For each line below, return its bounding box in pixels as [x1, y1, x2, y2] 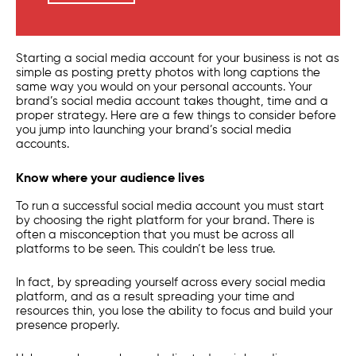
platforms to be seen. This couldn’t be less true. [16, 243, 275, 255]
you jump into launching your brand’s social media [16, 124, 292, 136]
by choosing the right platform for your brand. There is [16, 215, 315, 226]
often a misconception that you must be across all [16, 229, 294, 241]
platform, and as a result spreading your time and [16, 291, 295, 303]
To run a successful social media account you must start [16, 200, 324, 212]
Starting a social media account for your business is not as [16, 52, 339, 64]
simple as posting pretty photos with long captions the [16, 67, 320, 79]
